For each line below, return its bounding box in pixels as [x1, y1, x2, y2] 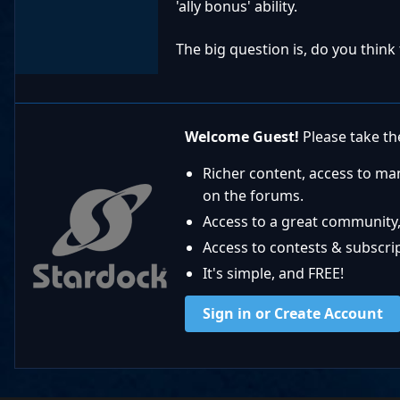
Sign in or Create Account [203, 304, 383, 324]
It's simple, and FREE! [203, 263, 344, 284]
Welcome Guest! [185, 127, 299, 147]
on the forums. [203, 186, 304, 206]
